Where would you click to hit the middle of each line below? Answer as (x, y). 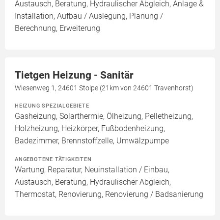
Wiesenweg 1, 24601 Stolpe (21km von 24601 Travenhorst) (104, 88)
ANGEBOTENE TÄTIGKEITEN (53, 159)
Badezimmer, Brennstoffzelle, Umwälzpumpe (92, 141)
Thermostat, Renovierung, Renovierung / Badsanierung (109, 194)
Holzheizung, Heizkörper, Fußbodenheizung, (90, 129)
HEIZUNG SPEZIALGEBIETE (52, 106)
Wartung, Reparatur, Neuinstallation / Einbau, (92, 170)
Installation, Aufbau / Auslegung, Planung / (89, 16)
